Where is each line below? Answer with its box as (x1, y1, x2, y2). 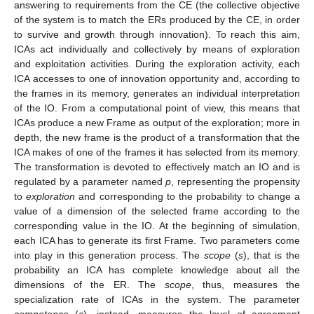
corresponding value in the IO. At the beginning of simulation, (14, 219, 300, 231)
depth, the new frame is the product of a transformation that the (14, 131, 300, 143)
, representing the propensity (171, 175, 300, 187)
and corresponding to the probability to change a (75, 190, 301, 202)
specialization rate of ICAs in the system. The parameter (14, 293, 300, 305)
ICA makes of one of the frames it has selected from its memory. (14, 146, 300, 158)
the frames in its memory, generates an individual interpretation (14, 87, 300, 99)
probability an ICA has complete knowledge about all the (14, 264, 300, 275)
